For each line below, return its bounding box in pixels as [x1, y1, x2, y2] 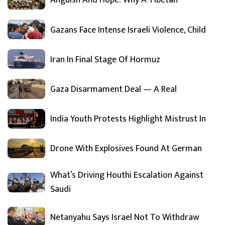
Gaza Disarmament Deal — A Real [50, 82, 177, 97]
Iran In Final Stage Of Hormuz [50, 52, 160, 67]
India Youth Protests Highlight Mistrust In [50, 111, 206, 127]
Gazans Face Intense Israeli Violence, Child [50, 22, 206, 38]
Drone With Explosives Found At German [50, 141, 202, 157]
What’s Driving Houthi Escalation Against [50, 168, 203, 183]
